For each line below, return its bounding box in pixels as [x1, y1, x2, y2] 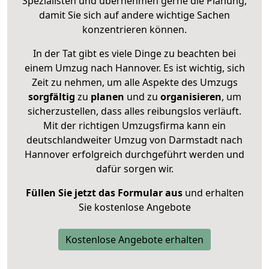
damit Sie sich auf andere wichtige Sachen [39, 8, 230, 22]
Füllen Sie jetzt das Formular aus [25, 186, 183, 199]
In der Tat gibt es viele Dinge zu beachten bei [33, 46, 236, 60]
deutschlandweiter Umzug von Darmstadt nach [26, 133, 243, 147]
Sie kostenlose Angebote [78, 200, 191, 214]
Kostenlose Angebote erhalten [65, 232, 204, 246]
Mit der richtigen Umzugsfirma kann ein [43, 118, 226, 132]
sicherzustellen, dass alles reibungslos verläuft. [28, 104, 241, 118]
